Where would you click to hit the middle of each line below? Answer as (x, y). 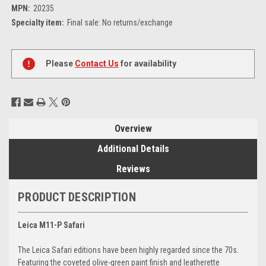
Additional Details (133, 149)
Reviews (133, 169)
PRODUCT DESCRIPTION (77, 197)
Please (60, 64)
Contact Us (97, 64)
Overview (133, 129)
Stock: (23, 62)
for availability (148, 64)
